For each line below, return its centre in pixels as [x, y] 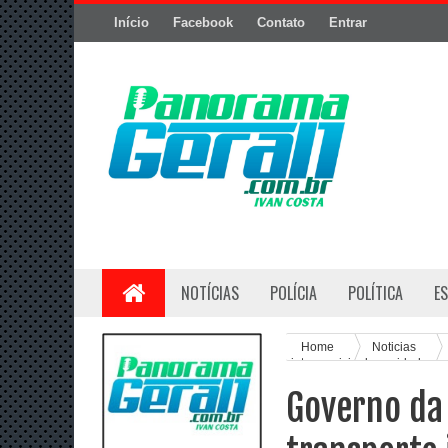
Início [131, 22]
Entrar [348, 22]
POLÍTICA [375, 292]
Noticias [395, 346]
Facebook [203, 22]
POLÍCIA [293, 292]
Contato [281, 22]
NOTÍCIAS [210, 292]
